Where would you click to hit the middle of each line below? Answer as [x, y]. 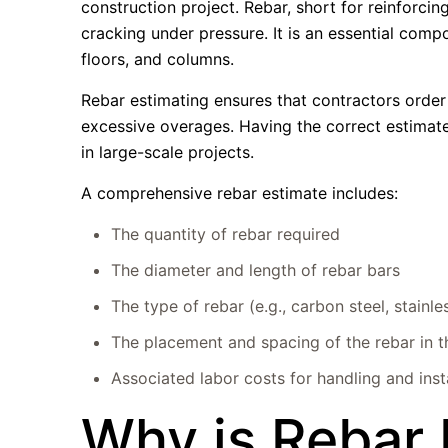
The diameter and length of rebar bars [256, 270]
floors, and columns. [158, 59]
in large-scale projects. [168, 152]
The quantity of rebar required [226, 234]
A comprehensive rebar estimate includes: [240, 193]
